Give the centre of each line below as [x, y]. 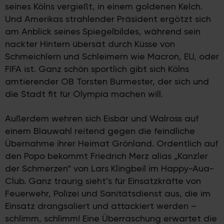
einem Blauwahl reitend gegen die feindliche [100, 131]
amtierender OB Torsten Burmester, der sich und [107, 81]
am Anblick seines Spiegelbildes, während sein [103, 31]
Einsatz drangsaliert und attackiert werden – [101, 206]
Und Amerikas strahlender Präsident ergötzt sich [108, 19]
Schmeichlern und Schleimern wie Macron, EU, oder [112, 56]
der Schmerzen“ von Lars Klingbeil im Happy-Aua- [109, 168]
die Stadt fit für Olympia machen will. [84, 94]
